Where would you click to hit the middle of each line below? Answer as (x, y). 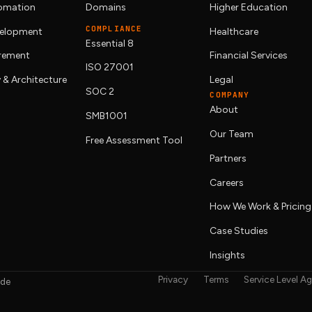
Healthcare (234, 31)
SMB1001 (107, 116)
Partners (228, 158)
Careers (227, 182)
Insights (228, 256)
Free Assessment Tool (134, 140)
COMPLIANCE (114, 28)
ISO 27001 (110, 68)
